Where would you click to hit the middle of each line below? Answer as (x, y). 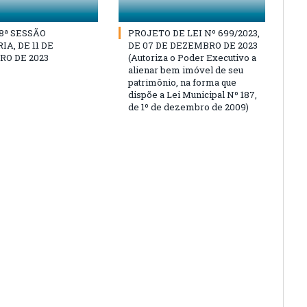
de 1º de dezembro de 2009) (188, 107)
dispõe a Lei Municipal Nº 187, (193, 94)
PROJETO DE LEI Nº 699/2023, (194, 33)
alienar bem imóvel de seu (186, 70)
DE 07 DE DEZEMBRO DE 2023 (193, 45)
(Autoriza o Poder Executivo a (192, 57)
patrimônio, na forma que (182, 82)
